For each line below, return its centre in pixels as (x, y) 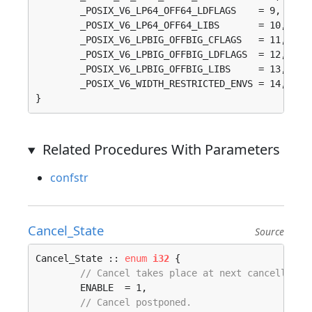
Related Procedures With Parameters (161, 149)
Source (270, 232)
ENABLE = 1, (58, 288)
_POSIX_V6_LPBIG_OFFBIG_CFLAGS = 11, (58, 40)
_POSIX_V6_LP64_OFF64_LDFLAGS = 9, (58, 10)
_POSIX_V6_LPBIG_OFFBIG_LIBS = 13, (58, 69)
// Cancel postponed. (136, 302)
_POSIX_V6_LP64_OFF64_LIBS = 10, (58, 25)
